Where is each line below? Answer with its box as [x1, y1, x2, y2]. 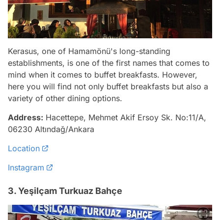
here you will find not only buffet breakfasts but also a [8, 81, 208, 91]
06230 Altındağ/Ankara [8, 124, 94, 134]
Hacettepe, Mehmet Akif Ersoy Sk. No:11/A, [43, 112, 206, 122]
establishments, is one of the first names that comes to [8, 57, 210, 68]
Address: [8, 112, 43, 122]
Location [8, 143, 40, 153]
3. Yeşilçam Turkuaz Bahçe [8, 185, 122, 196]
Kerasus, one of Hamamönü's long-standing [8, 46, 170, 56]
